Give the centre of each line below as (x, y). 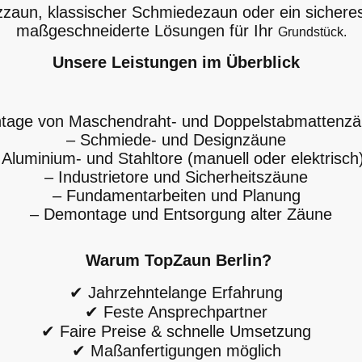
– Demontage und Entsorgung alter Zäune (181, 214)
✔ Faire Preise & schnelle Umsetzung (181, 331)
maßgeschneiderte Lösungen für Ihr (147, 30)
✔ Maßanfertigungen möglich (181, 350)
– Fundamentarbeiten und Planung (181, 195)
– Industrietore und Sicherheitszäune (181, 177)
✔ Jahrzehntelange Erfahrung (181, 292)
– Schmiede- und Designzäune (181, 139)
